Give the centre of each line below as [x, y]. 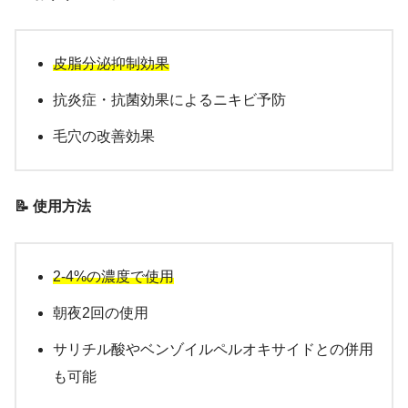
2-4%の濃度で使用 [113, 277]
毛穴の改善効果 [104, 137]
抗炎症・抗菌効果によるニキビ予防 [169, 100]
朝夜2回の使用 [101, 313]
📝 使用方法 [53, 207]
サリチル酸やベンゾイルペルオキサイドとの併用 [213, 350]
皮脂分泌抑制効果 [111, 64]
